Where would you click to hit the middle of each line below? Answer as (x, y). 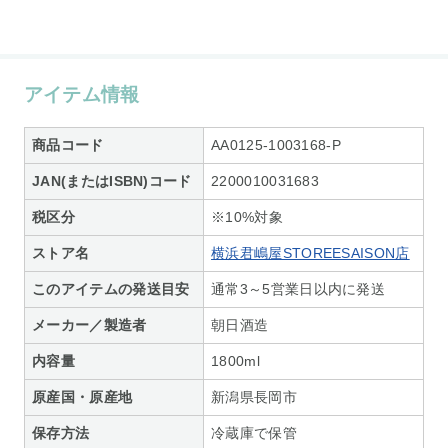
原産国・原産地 (82, 396)
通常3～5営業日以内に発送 (298, 288)
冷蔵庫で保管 (254, 432)
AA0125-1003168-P (276, 144)
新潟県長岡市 (254, 396)
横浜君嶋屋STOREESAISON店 (310, 252)
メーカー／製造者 (89, 324)
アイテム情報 (81, 94)
